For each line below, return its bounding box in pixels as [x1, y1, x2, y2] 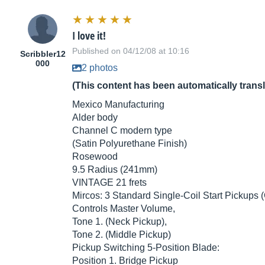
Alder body [72, 112, 118, 123]
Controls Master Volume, [72, 203, 175, 214]
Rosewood [72, 151, 118, 162]
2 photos [82, 63, 118, 73]
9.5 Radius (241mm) [72, 164, 157, 175]
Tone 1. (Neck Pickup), [72, 216, 167, 227]
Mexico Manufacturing [72, 99, 164, 110]
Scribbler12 [20, 49, 66, 59]
